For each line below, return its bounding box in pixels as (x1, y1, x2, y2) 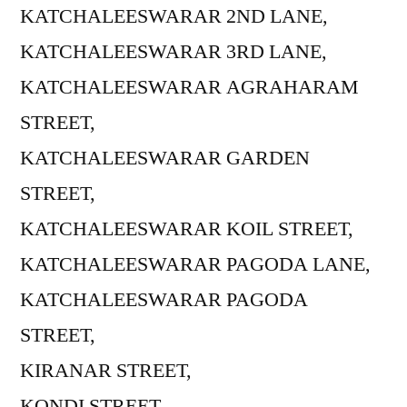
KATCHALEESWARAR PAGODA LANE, (20, 251, 371, 277)
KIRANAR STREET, (20, 357, 192, 383)
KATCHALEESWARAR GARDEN (20, 144, 310, 171)
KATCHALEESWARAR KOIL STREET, (20, 215, 353, 242)
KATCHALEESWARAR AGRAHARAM (20, 74, 359, 100)
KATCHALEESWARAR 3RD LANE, (20, 38, 327, 65)
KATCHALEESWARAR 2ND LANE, (20, 3, 328, 29)
